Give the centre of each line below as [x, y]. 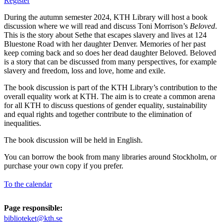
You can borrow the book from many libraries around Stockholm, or [110, 157]
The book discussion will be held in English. [73, 140]
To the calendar [28, 184]
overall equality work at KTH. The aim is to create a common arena [110, 96]
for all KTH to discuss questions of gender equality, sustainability [106, 105]
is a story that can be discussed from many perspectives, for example [110, 61]
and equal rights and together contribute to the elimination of [98, 114]
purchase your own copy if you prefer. [64, 166]
